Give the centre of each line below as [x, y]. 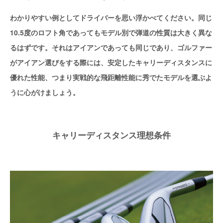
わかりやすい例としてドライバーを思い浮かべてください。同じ [111, 17]
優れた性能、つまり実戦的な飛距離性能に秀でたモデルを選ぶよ [111, 77]
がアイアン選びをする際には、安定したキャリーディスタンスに [111, 62]
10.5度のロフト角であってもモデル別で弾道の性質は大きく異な [111, 32]
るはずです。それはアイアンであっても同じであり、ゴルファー [111, 47]
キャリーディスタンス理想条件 [111, 135]
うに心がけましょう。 [45, 92]
